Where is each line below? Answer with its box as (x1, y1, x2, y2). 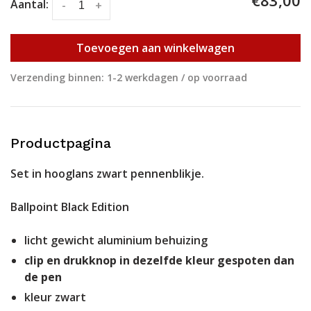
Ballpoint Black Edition (10, 199, 129, 215)
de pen (24, 269, 62, 285)
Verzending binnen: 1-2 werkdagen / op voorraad (10, 70, 247, 84)
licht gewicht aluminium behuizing (24, 232, 208, 248)
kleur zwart (24, 289, 86, 305)
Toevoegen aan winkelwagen (76, 40, 235, 56)
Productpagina (10, 134, 111, 151)
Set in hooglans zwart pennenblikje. (10, 165, 204, 181)
